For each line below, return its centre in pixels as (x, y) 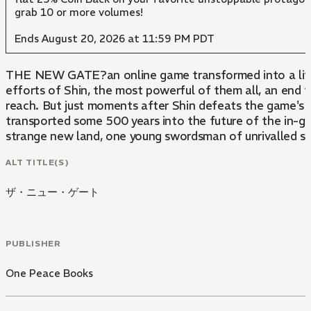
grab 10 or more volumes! (79, 12)
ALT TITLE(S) (37, 162)
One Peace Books (49, 273)
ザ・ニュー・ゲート (52, 192)
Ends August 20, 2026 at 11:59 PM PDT (115, 39)
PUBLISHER (33, 243)
